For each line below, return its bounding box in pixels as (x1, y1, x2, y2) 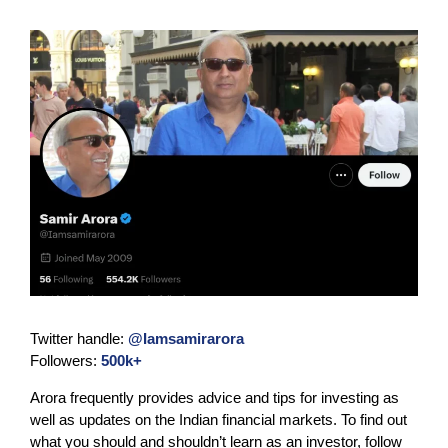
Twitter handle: (30, 329, 128, 347)
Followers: (30, 351, 101, 369)
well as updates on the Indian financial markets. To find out (30, 410, 407, 428)
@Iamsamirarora (128, 329, 244, 347)
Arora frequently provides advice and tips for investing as (30, 388, 399, 406)
